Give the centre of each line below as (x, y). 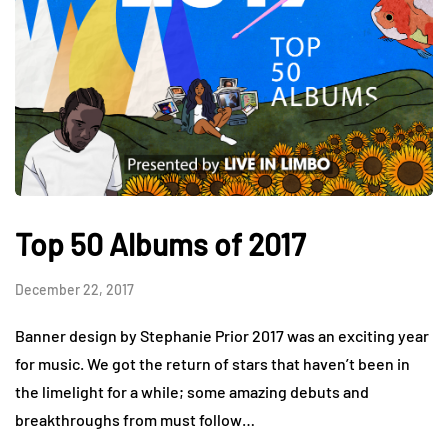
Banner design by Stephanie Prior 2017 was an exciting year (222, 336)
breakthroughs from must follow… (135, 420)
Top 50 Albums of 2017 (160, 244)
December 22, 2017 (74, 290)
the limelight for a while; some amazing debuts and (192, 392)
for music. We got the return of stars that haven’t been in (212, 364)
